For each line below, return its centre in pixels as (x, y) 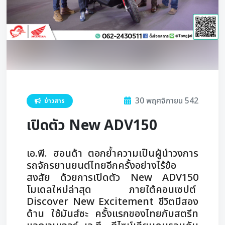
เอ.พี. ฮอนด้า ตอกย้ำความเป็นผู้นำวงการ (113, 154)
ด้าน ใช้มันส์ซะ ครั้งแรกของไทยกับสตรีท (113, 214)
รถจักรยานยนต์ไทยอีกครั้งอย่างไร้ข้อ (101, 166)
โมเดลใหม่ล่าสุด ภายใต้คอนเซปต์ (113, 190)
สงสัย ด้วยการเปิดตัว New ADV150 (113, 178)
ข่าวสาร (54, 101)
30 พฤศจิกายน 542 (166, 101)
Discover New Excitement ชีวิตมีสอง (113, 202)
